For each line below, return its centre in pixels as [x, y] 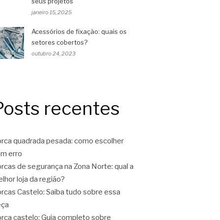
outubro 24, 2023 [54, 54]
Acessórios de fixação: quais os [79, 31]
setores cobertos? [59, 42]
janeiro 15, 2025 [52, 12]
